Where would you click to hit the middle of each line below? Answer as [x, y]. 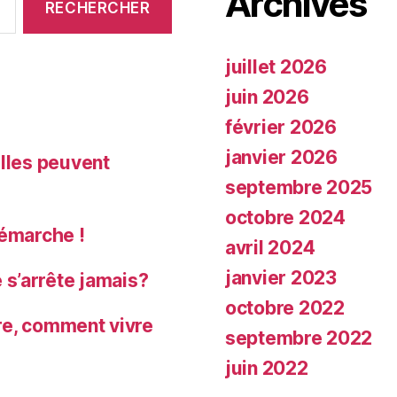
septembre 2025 [299, 188]
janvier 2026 [281, 158]
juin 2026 [267, 97]
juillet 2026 [276, 67]
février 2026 [281, 128]
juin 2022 [267, 369]
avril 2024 [270, 248]
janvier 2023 [281, 278]
